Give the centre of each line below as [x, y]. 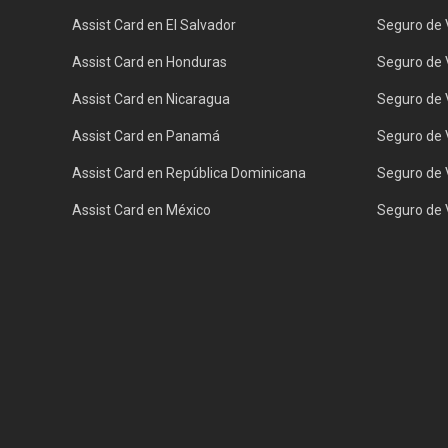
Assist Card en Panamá [146, 136]
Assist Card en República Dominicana [189, 173]
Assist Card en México [141, 210]
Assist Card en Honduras [149, 62]
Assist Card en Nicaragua [151, 99]
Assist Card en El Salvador [154, 25]
